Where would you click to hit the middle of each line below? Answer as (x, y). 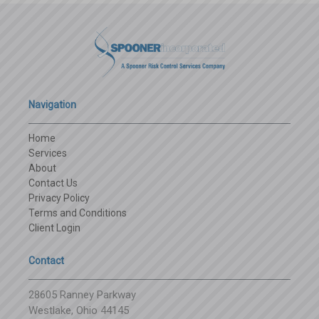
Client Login (54, 228)
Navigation (52, 104)
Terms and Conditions (78, 213)
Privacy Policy (59, 198)
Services (48, 153)
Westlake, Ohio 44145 (79, 310)
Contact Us (53, 183)
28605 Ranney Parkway (82, 294)
